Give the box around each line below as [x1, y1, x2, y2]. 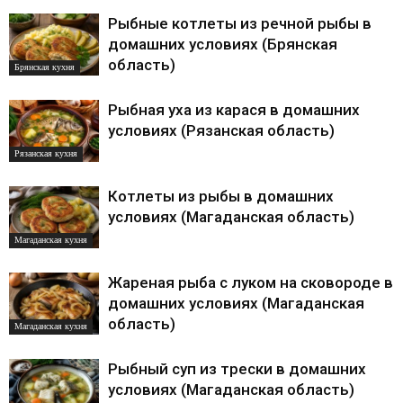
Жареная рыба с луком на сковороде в [108, 273, 393, 292]
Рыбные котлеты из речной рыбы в [108, 14, 372, 33]
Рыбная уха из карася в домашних [108, 101, 360, 120]
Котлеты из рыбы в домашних [108, 187, 334, 206]
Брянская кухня [14, 60, 75, 75]
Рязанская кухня [14, 147, 77, 161]
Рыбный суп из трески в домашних [108, 360, 366, 379]
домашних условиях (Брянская [108, 35, 337, 54]
